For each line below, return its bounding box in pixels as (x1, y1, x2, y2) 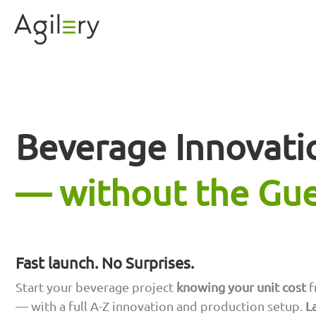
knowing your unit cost (176, 279, 306, 295)
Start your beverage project (16, 279, 176, 295)
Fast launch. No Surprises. (16, 253, 194, 272)
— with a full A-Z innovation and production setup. (16, 298, 305, 314)
